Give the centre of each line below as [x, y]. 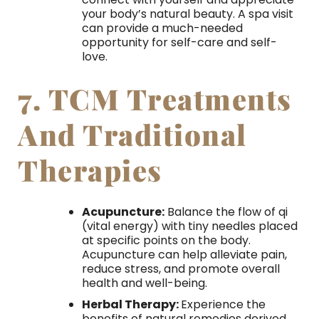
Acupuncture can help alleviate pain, [184, 255]
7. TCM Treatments [155, 99]
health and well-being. [144, 283]
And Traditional [132, 135]
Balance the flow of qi [226, 212]
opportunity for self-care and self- [179, 43]
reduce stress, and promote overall [181, 269]
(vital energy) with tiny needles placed [189, 226]
